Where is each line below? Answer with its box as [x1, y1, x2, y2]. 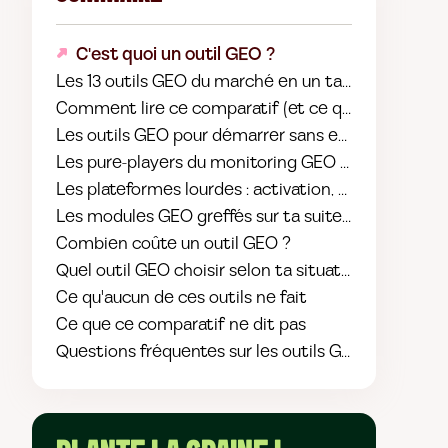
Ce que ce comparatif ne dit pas [56, 312, 306, 337]
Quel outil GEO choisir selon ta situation [56, 258, 365, 283]
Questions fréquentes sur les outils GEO [56, 339, 364, 364]
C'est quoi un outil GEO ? [76, 42, 275, 67]
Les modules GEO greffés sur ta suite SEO [56, 204, 379, 229]
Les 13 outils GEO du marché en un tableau [56, 69, 384, 94]
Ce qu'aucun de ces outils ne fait [56, 285, 307, 310]
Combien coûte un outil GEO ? [56, 231, 291, 256]
